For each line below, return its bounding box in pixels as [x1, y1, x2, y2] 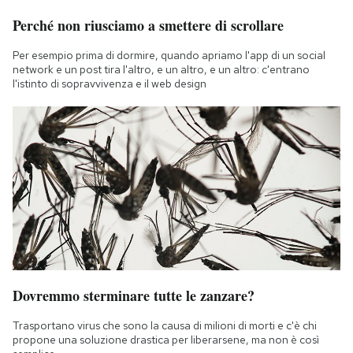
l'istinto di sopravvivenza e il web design [13, 76, 206, 91]
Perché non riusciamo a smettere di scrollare [13, 14, 284, 35]
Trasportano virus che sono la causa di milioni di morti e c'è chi [13, 318, 317, 333]
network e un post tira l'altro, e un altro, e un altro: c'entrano [13, 61, 310, 76]
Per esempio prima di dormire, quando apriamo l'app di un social [13, 47, 325, 62]
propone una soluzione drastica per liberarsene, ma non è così [13, 332, 319, 347]
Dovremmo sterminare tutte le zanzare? [13, 284, 255, 306]
